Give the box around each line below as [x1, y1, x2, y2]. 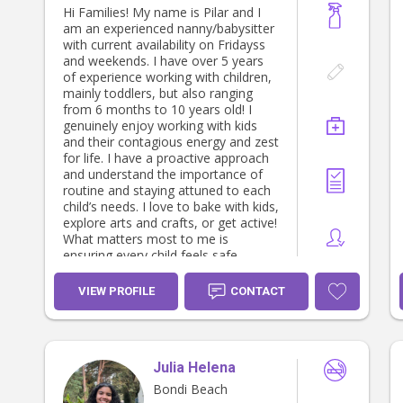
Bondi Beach [153, 381, 228, 399]
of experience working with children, [63, 68, 272, 86]
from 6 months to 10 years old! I [63, 101, 252, 119]
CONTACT [230, 284, 285, 299]
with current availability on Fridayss [63, 36, 265, 54]
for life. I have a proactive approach [63, 149, 269, 167]
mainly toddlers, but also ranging [63, 85, 253, 103]
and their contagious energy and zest [63, 133, 279, 151]
